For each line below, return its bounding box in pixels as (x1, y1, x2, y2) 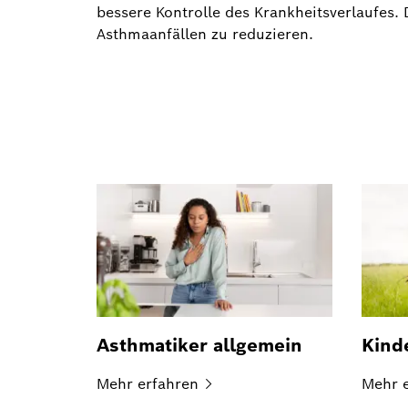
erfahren (138, 373, 199, 393)
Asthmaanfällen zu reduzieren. (97, 24, 313, 44)
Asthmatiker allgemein (97, 332, 302, 357)
